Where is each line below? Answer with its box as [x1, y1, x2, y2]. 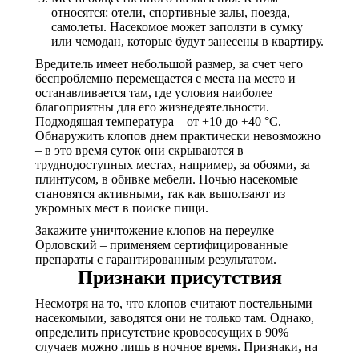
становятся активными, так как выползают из [35, 187, 285, 200]
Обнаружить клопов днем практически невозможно [35, 129, 321, 143]
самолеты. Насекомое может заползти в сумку [51, 20, 303, 34]
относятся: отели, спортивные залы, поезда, [51, 6, 290, 19]
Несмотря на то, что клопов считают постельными [35, 296, 313, 310]
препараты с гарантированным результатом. [35, 252, 276, 266]
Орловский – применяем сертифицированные [35, 238, 288, 252]
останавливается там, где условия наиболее [35, 86, 272, 99]
